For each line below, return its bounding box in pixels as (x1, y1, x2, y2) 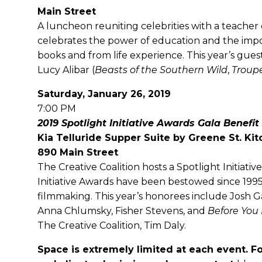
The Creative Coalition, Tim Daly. (37, 220, 186, 231)
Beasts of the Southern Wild (95, 64, 227, 75)
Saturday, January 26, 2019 (37, 88, 171, 99)
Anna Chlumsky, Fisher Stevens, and (37, 205, 208, 216)
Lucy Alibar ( (37, 64, 95, 75)
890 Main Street (37, 147, 118, 158)
